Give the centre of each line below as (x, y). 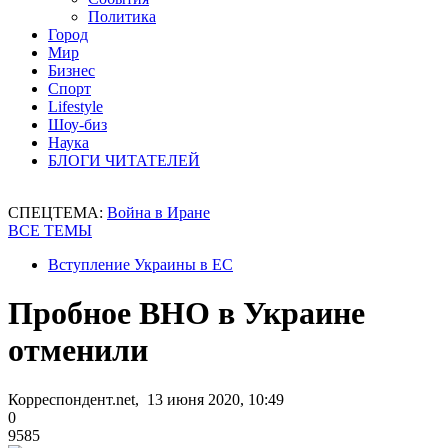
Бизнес (71, 70)
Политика (122, 16)
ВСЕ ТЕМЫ (50, 230)
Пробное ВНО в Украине (186, 313)
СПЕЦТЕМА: (57, 212)
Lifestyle (75, 106)
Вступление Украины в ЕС (140, 264)
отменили (78, 350)
